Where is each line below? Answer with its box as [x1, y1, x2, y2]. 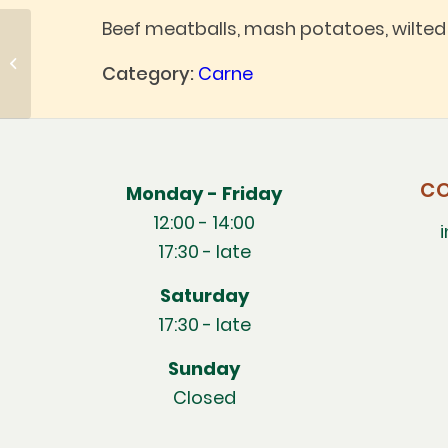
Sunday [168, 356, 241, 382]
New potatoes [35, 54, 131, 73]
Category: [102, 60, 198, 86]
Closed [172, 385, 236, 411]
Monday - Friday [126, 180, 283, 206]
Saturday [159, 283, 249, 309]
